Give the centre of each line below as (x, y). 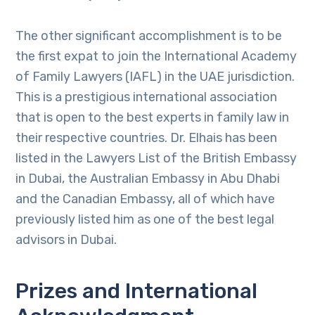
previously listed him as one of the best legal (145, 219)
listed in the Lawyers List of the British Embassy (156, 158)
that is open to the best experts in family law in (153, 117)
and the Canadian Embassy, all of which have (146, 199)
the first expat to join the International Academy (156, 56)
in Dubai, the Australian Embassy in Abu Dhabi (148, 179)
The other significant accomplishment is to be (149, 36)
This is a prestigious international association (147, 97)
